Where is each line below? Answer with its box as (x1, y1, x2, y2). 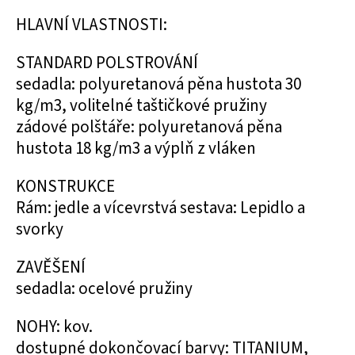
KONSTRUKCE (16, 174, 115, 199)
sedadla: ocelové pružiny (16, 277, 193, 301)
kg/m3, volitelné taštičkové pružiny (16, 94, 267, 118)
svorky (16, 217, 63, 242)
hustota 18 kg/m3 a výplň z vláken (16, 136, 256, 161)
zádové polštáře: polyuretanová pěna (16, 115, 282, 139)
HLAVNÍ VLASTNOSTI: (16, 13, 167, 37)
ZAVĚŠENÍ (16, 255, 86, 280)
